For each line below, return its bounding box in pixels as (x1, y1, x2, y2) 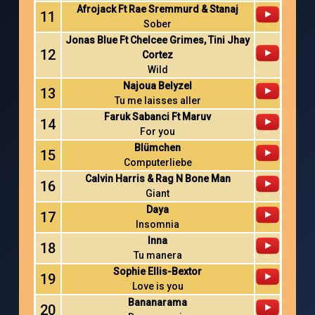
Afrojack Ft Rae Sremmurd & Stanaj (77, 4, 238, 15)
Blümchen (134, 142, 181, 153)
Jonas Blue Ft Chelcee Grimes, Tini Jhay (65, 34, 250, 46)
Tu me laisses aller (114, 95, 201, 106)
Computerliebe (123, 157, 192, 168)
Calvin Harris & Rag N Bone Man (84, 173, 231, 184)
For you (140, 126, 175, 137)
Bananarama (128, 297, 187, 308)
